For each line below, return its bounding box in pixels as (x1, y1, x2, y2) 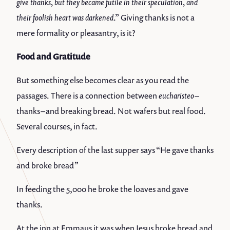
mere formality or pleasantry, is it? (16, 27, 139, 39)
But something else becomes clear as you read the (16, 74, 189, 86)
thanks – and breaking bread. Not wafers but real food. (16, 105, 205, 117)
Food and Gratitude (16, 51, 90, 63)
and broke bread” (16, 160, 79, 171)
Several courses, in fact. (16, 121, 98, 132)
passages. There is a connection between (16, 90, 159, 102)
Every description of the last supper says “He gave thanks (16, 144, 214, 156)
